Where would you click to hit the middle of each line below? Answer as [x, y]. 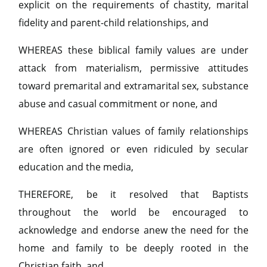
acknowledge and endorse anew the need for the [133, 230]
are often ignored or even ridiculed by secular [133, 149]
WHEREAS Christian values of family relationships [133, 131]
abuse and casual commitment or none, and [118, 104]
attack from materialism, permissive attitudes [133, 68]
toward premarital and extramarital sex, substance [133, 86]
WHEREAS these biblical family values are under [133, 50]
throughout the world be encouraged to [133, 212]
